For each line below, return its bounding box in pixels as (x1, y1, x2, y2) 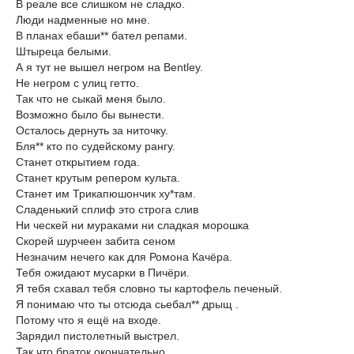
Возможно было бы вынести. (16, 107, 164, 121)
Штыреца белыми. (16, 44, 111, 58)
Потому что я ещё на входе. (16, 313, 161, 326)
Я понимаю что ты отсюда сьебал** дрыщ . (16, 297, 239, 311)
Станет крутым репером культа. (16, 171, 180, 184)
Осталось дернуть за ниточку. (16, 123, 168, 137)
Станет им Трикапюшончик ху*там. (16, 186, 196, 200)
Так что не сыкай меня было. (16, 92, 166, 105)
